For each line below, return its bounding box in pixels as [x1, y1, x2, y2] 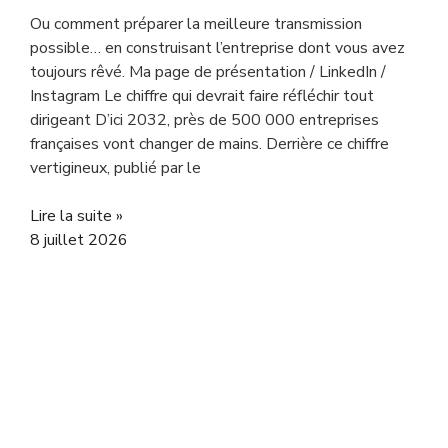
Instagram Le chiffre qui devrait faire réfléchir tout [30, 85, 374, 107]
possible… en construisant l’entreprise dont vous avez [30, 37, 405, 59]
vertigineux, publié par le [30, 157, 201, 179]
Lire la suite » [30, 205, 123, 227]
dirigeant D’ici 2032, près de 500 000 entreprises [30, 109, 379, 131]
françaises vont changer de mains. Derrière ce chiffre [30, 133, 389, 155]
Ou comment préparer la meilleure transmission [30, 13, 362, 35]
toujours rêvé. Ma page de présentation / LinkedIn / [30, 61, 386, 83]
